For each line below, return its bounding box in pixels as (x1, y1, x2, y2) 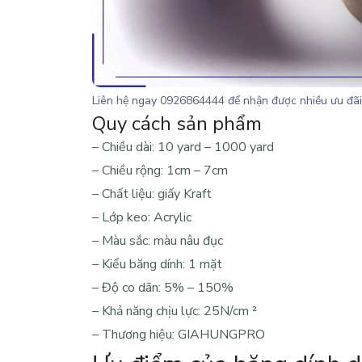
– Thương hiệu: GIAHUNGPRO (92, 326, 265, 344)
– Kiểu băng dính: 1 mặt (92, 255, 222, 274)
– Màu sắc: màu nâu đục (92, 232, 223, 250)
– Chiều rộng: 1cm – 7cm (92, 162, 228, 180)
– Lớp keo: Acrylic (92, 208, 192, 227)
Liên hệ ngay (92, 93, 160, 109)
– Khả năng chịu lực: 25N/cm (92, 302, 252, 321)
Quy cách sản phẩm (92, 111, 262, 137)
